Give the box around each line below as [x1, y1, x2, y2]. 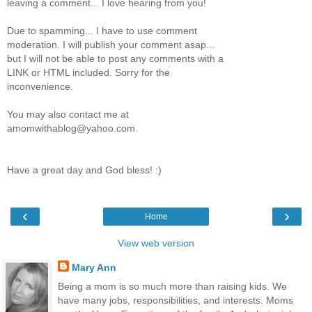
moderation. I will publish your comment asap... [7, 38, 214, 50]
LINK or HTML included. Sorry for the [7, 66, 170, 78]
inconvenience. [7, 80, 73, 92]
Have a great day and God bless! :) [7, 164, 162, 175]
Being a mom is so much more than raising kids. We [57, 281, 287, 292]
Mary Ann [71, 261, 116, 273]
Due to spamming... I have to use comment [7, 24, 197, 36]
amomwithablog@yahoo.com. [7, 122, 138, 134]
